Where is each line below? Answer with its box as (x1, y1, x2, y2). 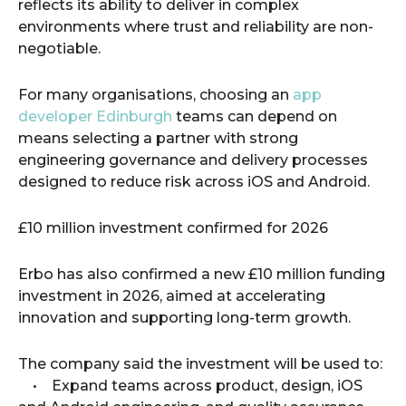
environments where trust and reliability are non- (18, 18, 373, 35)
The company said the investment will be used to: (18, 355, 382, 372)
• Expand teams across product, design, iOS (18, 377, 362, 394)
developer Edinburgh (18, 108, 172, 125)
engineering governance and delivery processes (18, 151, 368, 169)
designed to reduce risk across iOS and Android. (18, 173, 370, 190)
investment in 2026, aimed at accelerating (18, 287, 325, 304)
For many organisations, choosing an (18, 86, 293, 103)
